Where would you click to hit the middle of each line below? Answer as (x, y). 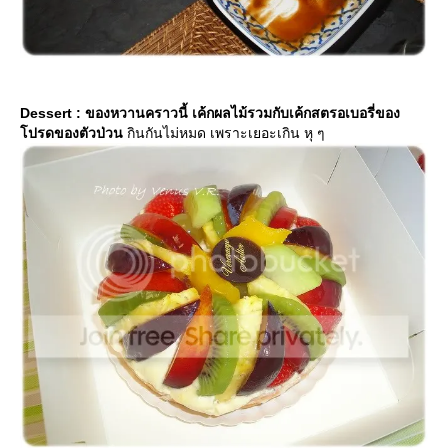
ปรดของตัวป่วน (71, 132)
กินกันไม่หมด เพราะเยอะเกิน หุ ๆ (224, 132)
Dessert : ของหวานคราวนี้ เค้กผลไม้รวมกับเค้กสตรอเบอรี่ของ (210, 112)
